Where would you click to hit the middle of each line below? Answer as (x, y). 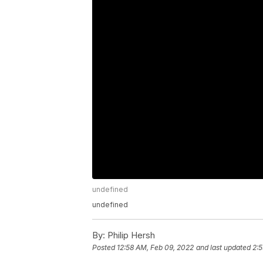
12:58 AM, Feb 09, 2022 (155, 248)
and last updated (223, 248)
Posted (104, 248)
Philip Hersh (130, 235)
